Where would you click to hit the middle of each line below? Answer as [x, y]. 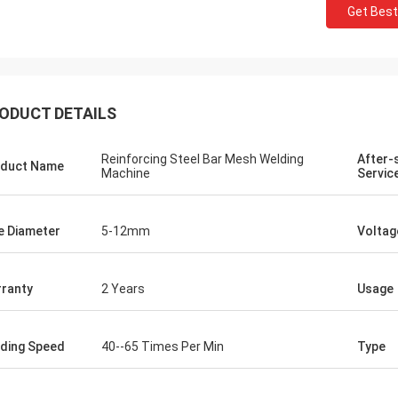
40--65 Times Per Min [163, 346]
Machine [126, 173]
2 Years [123, 289]
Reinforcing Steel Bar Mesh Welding [203, 159]
